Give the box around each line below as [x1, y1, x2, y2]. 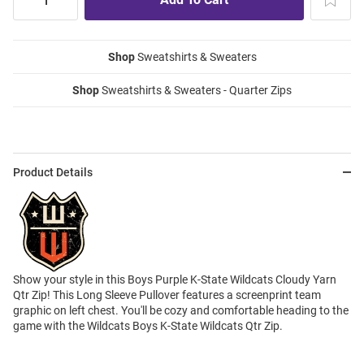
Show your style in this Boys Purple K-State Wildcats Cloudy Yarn [13, 273, 336, 287]
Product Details [13, 166, 93, 180]
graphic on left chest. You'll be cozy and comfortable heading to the [13, 304, 349, 318]
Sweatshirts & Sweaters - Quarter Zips [99, 84, 292, 97]
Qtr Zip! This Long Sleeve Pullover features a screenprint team [13, 288, 321, 302]
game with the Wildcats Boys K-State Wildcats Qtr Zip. [13, 319, 283, 333]
